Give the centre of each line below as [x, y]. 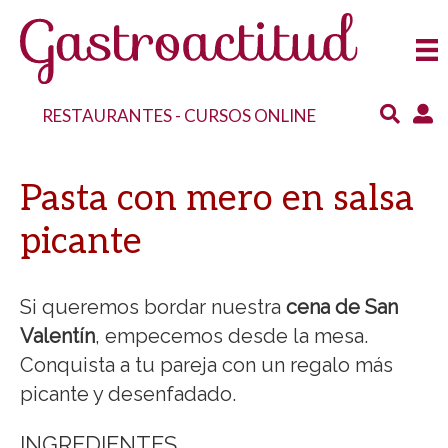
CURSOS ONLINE [250, 115]
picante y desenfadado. [128, 393]
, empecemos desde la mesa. [231, 335]
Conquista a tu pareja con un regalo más [206, 364]
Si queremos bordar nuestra [153, 306]
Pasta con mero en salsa [217, 198]
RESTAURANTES [107, 115]
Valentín [57, 335]
